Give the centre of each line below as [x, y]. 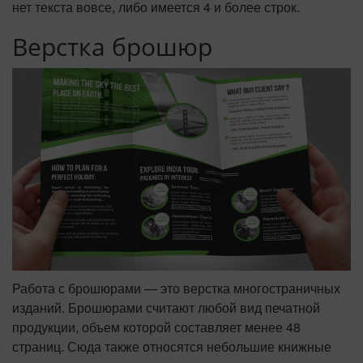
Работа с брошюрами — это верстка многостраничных [176, 288]
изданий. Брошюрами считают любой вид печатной [166, 307]
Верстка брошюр [112, 47]
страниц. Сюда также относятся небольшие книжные [172, 346]
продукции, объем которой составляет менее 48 [156, 327]
